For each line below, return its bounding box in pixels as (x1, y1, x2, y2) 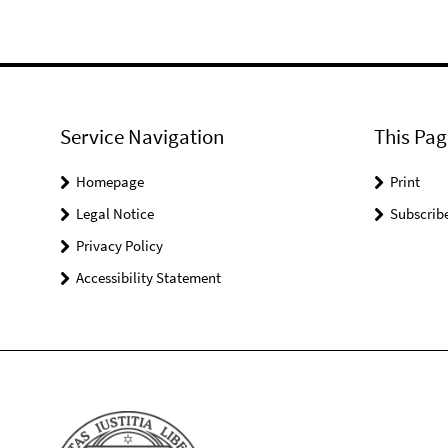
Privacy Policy (76, 236, 163, 255)
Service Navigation (60, 123, 224, 150)
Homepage (76, 172, 144, 191)
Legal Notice (76, 204, 154, 223)
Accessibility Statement (76, 268, 221, 287)
